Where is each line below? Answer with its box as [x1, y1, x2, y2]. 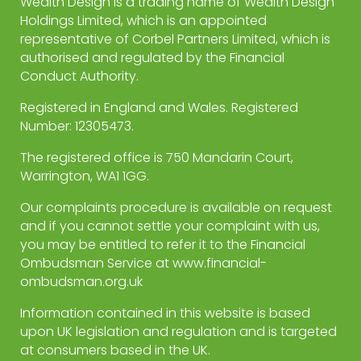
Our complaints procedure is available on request [20, 198, 332, 218]
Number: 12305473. [20, 117, 134, 136]
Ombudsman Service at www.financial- [20, 254, 267, 273]
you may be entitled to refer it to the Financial [20, 235, 305, 255]
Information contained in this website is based [20, 304, 310, 323]
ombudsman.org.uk [20, 272, 143, 292]
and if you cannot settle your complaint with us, [20, 217, 320, 236]
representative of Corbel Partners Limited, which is [20, 30, 330, 49]
